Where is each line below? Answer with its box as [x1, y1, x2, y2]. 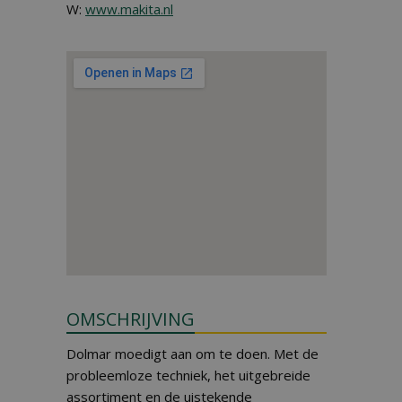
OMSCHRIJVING [66, 307, 195, 331]
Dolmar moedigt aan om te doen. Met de [66, 345, 319, 363]
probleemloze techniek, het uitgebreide [66, 366, 310, 384]
